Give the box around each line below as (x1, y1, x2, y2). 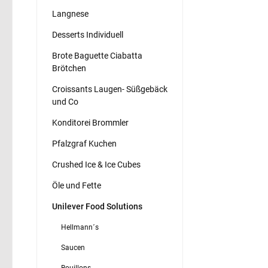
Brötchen (52, 63, 86, 73)
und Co (52, 96, 78, 106)
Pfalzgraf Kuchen (52, 138, 117, 148)
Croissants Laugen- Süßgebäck (52, 84, 167, 94)
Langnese (52, 8, 89, 19)
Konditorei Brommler (52, 117, 129, 127)
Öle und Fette (52, 180, 101, 190)
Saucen (61, 243, 85, 252)
